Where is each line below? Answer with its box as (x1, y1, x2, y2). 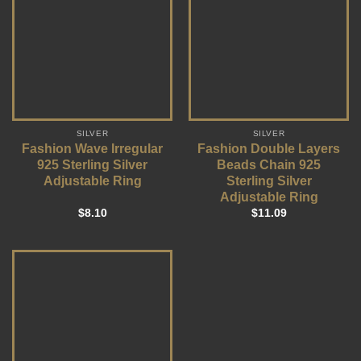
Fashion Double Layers (197, 142, 340, 156)
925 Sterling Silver (37, 158, 147, 172)
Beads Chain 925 (217, 158, 321, 172)
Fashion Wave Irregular (22, 142, 163, 156)
